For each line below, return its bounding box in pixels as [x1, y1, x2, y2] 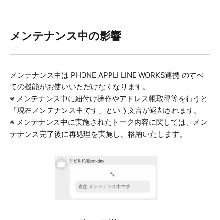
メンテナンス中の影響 [10, 29, 121, 43]
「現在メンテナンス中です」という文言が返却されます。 [10, 106, 201, 115]
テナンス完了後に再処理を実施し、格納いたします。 [10, 129, 187, 139]
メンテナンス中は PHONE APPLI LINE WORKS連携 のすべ [10, 70, 204, 80]
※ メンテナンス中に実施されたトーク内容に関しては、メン [10, 117, 208, 127]
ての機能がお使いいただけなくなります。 [10, 82, 150, 92]
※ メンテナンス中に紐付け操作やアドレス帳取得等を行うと [10, 94, 208, 104]
